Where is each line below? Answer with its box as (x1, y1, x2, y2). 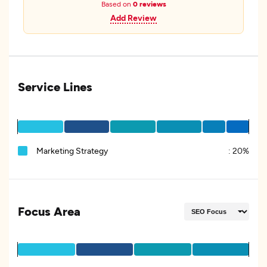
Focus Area (18, 204, 80, 218)
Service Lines (18, 79, 92, 94)
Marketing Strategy (36, 145, 108, 156)
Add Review (110, 13, 157, 23)
